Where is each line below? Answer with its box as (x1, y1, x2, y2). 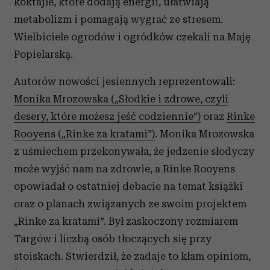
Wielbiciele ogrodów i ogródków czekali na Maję (14, 30, 251, 43)
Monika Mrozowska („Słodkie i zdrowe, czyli (14, 92, 228, 105)
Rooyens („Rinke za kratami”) (14, 127, 155, 140)
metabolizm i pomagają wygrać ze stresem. (14, 13, 223, 25)
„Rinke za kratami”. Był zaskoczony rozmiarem (14, 215, 238, 227)
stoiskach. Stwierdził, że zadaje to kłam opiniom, (14, 250, 251, 262)
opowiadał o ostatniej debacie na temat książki (14, 180, 243, 192)
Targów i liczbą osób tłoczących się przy (14, 232, 212, 245)
